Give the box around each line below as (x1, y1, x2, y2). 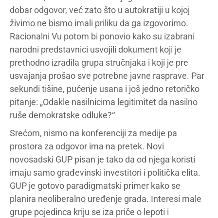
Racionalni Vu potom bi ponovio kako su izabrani (10, 31, 195, 41)
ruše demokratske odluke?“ (10, 109, 115, 120)
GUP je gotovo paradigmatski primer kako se (10, 180, 181, 191)
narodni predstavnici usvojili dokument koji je (10, 44, 182, 54)
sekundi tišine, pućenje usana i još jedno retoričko (10, 83, 200, 94)
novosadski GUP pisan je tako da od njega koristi (10, 154, 195, 164)
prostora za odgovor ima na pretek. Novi (10, 141, 164, 151)
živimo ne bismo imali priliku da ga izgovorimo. (10, 18, 188, 28)
